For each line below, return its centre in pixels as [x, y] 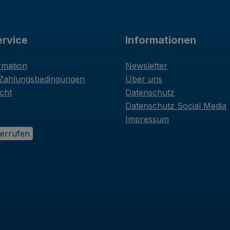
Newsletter [146, 66]
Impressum [147, 119]
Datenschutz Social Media [176, 106]
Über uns [144, 79]
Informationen [161, 40]
